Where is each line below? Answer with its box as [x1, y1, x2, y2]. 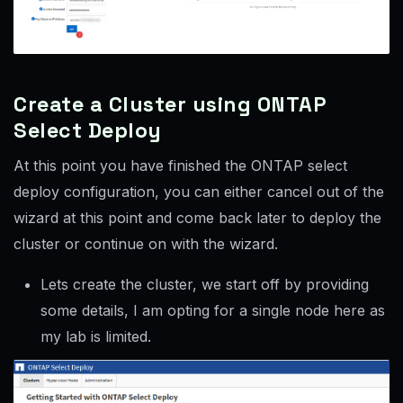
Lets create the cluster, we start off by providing [40, 275, 369, 294]
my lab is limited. [40, 327, 151, 346]
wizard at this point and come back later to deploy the [13, 209, 381, 228]
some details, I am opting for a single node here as [40, 301, 385, 320]
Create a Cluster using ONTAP [13, 91, 327, 119]
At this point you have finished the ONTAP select [13, 157, 347, 175]
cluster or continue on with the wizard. [13, 235, 278, 254]
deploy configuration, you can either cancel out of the [13, 183, 384, 201]
